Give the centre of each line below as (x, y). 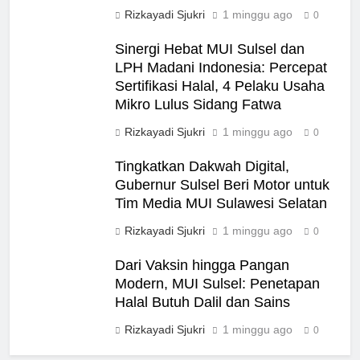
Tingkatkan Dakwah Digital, (202, 166)
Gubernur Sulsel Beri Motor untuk (222, 184)
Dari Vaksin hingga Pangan (202, 265)
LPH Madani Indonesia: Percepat (221, 67)
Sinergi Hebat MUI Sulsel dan (210, 49)
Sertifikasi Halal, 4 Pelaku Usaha (220, 86)
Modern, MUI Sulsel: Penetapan (217, 283)
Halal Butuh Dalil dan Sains (202, 302)
